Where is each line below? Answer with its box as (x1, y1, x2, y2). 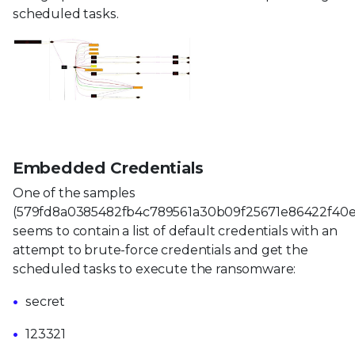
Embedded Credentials (13, 158, 204, 178)
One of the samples (13, 185, 136, 201)
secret (25, 294, 66, 310)
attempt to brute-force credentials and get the (13, 242, 308, 258)
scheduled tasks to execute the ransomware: (13, 261, 296, 277)
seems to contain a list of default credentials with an (13, 223, 338, 239)
